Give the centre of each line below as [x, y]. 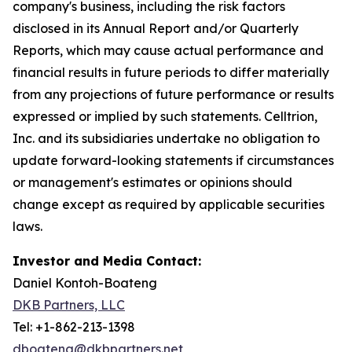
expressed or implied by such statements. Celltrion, [165, 116]
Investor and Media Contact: [107, 260]
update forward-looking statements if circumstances [173, 160]
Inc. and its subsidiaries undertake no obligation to [166, 138]
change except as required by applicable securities [169, 204]
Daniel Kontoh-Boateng [85, 282]
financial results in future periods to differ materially [171, 72]
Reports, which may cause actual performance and [168, 50]
